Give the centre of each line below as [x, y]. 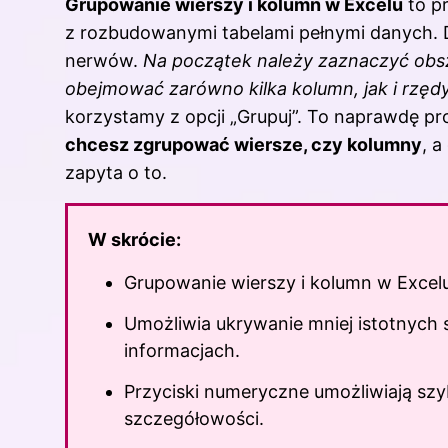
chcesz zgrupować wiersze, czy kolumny [243, 144]
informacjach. [182, 350]
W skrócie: [134, 239]
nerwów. [104, 60]
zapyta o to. [116, 172]
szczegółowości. [194, 419]
